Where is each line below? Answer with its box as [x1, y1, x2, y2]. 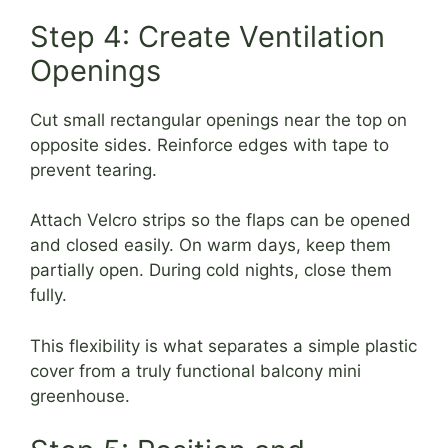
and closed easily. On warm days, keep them [30, 235, 391, 256]
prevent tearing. [30, 159, 157, 180]
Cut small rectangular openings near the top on [30, 109, 407, 130]
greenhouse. [30, 385, 130, 406]
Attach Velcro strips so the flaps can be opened [30, 210, 411, 231]
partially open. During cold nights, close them [30, 260, 392, 281]
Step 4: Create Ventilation [30, 18, 385, 54]
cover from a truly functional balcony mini [30, 360, 361, 381]
